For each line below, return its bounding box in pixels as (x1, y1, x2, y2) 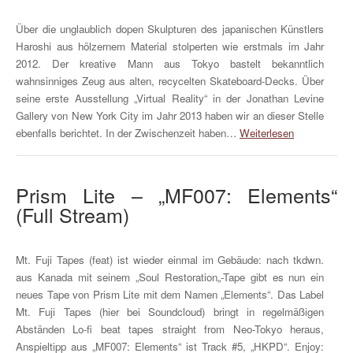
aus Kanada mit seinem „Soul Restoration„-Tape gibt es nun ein (16, 269, 325, 284)
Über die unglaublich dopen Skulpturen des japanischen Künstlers (16, 20, 325, 36)
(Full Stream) (16, 200, 129, 229)
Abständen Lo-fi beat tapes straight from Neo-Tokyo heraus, (16, 321, 325, 336)
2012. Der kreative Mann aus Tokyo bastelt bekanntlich (16, 55, 325, 71)
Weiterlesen (240, 124, 294, 140)
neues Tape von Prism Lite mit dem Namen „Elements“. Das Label (16, 286, 325, 302)
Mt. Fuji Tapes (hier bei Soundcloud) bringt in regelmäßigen (16, 303, 325, 319)
